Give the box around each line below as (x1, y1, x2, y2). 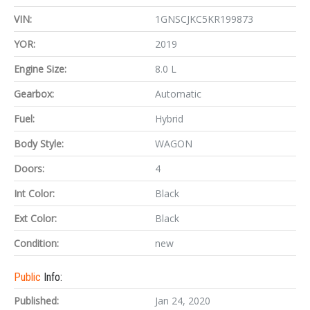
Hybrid (155, 112, 183, 125)
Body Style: (14, 137, 64, 150)
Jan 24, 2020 (155, 294, 210, 307)
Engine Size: (14, 62, 66, 75)
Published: (14, 294, 59, 307)
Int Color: (14, 187, 55, 200)
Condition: (14, 237, 59, 250)
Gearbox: (14, 87, 54, 100)
